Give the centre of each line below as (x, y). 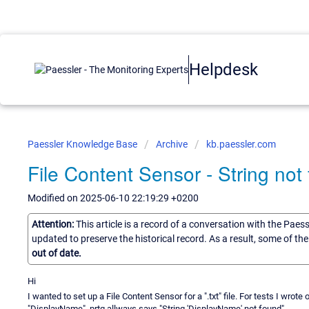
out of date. (57, 253)
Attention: (54, 224)
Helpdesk (223, 69)
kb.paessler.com (241, 144)
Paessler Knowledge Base (83, 144)
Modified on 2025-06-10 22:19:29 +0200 (113, 198)
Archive (172, 144)
